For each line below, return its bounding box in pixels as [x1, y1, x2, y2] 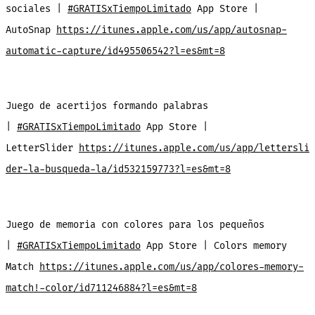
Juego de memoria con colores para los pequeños [5, 218, 264, 231]
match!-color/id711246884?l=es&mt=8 [5, 281, 197, 294]
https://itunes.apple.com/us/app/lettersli [78, 142, 309, 155]
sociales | [5, 2, 67, 15]
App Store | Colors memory [140, 239, 287, 252]
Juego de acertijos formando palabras [5, 100, 208, 112]
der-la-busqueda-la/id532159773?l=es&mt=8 [5, 163, 231, 176]
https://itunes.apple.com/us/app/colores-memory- [39, 260, 304, 273]
